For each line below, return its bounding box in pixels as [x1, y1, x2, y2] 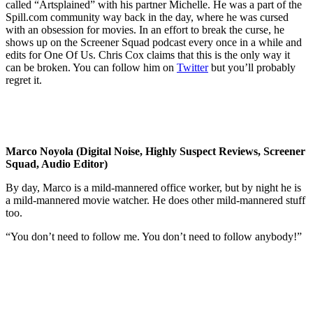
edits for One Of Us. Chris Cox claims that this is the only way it [6, 48, 290, 61]
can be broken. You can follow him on [6, 61, 177, 73]
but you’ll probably [208, 61, 296, 73]
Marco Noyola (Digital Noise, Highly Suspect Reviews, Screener [6, 145, 305, 157]
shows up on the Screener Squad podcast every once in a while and [6, 36, 302, 48]
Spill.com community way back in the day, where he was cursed [6, 10, 289, 23]
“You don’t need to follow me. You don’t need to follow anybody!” [6, 230, 302, 242]
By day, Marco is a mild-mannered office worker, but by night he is [6, 181, 301, 194]
